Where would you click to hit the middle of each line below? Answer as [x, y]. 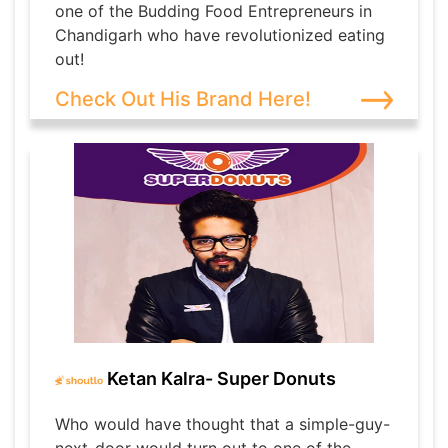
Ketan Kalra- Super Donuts [219, 378]
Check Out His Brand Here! [183, 99]
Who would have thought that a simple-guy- [222, 424]
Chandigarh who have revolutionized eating [220, 35]
